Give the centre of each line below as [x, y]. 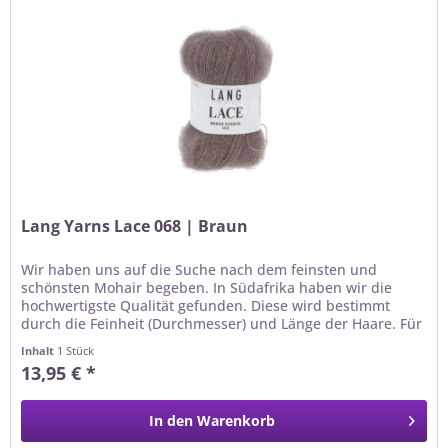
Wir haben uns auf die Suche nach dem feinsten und [199, 270]
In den [171, 421]
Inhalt [39, 351]
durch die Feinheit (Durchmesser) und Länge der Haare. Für [222, 324]
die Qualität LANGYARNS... [110, 342]
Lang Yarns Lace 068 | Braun [135, 226]
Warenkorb [236, 421]
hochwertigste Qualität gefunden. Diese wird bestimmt [206, 306]
